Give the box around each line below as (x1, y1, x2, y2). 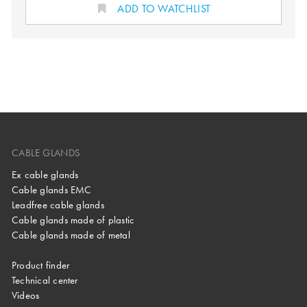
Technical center (12, 273, 78, 287)
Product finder (12, 258, 70, 272)
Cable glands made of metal (12, 228, 130, 243)
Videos (12, 288, 40, 302)
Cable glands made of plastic (12, 213, 135, 228)
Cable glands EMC (12, 183, 92, 197)
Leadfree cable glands (12, 198, 104, 212)
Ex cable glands (12, 168, 79, 182)
